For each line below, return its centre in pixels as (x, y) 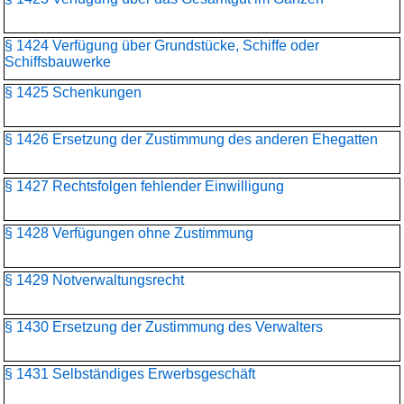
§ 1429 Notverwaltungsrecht (94, 280)
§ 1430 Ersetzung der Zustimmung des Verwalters (164, 327)
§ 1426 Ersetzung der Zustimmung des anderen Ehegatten (191, 139)
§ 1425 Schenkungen (73, 92)
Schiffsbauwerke (58, 62)
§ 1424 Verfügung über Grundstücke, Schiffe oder (162, 46)
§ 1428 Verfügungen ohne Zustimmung (129, 233)
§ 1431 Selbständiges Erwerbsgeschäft (130, 374)
